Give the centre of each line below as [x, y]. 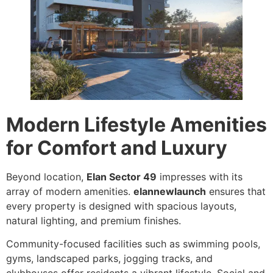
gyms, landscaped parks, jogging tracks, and [109, 259]
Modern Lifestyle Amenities [136, 124]
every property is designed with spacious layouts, [121, 206]
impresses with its [200, 176]
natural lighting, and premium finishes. [94, 220]
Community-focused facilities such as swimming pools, [133, 244]
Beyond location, [46, 176]
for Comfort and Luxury [117, 147]
